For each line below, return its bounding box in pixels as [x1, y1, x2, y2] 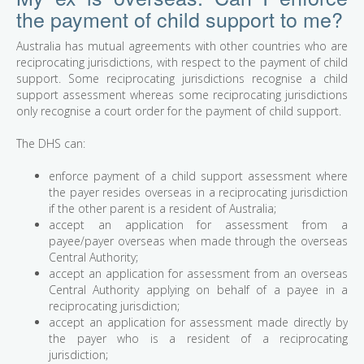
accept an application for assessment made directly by [49, 314, 348, 331]
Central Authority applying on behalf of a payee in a [49, 282, 348, 298]
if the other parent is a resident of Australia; [49, 201, 276, 217]
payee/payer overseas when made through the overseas [49, 233, 348, 249]
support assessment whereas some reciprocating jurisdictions [16, 87, 348, 103]
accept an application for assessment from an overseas [49, 266, 348, 282]
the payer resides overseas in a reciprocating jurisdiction [49, 184, 348, 201]
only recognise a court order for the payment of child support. [16, 103, 341, 119]
